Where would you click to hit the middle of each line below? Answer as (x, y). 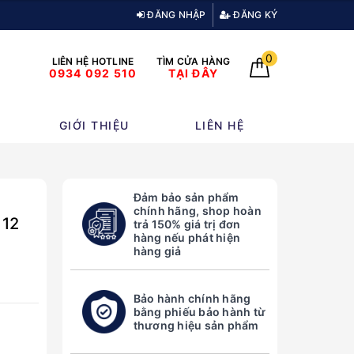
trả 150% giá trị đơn (187, 224)
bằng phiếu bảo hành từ (199, 312)
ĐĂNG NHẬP (175, 15)
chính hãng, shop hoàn (197, 211)
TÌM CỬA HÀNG (193, 62)
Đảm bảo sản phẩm (186, 198)
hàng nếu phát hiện (186, 238)
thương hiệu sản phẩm (196, 326)
